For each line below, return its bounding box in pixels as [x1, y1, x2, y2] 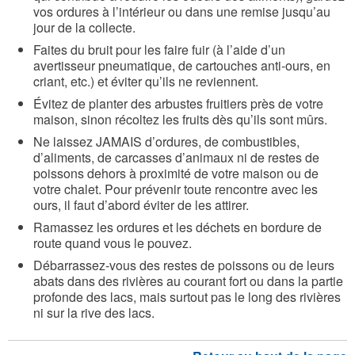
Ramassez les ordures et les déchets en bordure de [33, 217, 322, 236]
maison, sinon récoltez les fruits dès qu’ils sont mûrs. [33, 109, 327, 128]
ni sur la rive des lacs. [33, 303, 155, 322]
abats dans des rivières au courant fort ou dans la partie [33, 271, 343, 290]
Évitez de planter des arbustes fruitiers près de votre [33, 94, 323, 113]
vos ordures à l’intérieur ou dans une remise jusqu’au [33, 2, 330, 21]
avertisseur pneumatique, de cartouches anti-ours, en [33, 55, 330, 74]
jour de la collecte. [33, 17, 136, 36]
